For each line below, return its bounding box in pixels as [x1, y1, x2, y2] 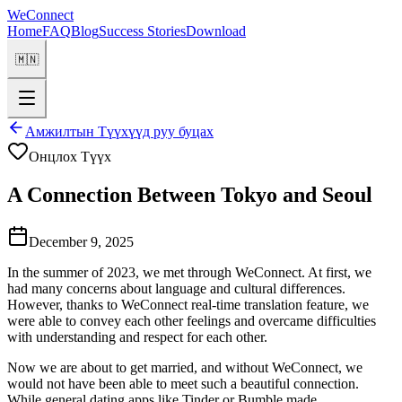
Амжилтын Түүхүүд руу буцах [25, 124, 214, 139]
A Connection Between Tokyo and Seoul [7, 182, 372, 206]
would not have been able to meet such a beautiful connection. [7, 375, 359, 391]
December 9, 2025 [29, 233, 134, 249]
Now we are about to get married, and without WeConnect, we [7, 359, 363, 375]
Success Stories [99, 23, 186, 39]
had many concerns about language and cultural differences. [7, 280, 345, 296]
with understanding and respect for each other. [7, 328, 267, 345]
